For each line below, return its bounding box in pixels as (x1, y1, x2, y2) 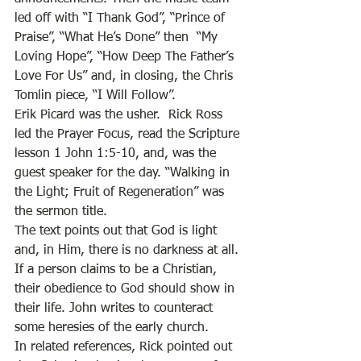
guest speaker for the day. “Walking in (15, 167, 234, 180)
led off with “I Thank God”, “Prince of (15, 12, 229, 25)
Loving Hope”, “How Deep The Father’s (15, 51, 238, 64)
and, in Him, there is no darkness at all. (15, 244, 243, 257)
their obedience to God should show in (15, 283, 239, 296)
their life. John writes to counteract (15, 302, 217, 315)
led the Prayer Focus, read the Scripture (15, 128, 243, 141)
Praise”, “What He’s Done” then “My (15, 31, 222, 44)
